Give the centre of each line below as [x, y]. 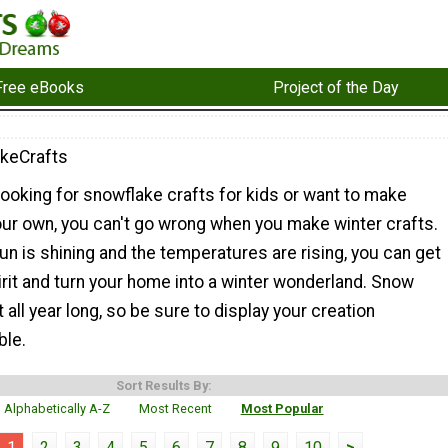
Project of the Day [335, 87]
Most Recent [175, 409]
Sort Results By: [164, 386]
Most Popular [282, 409]
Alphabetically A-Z [57, 409]
